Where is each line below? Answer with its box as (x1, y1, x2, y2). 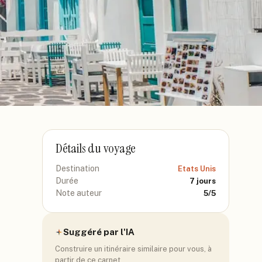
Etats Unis (178, 164, 216, 173)
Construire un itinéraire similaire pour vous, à (55, 244, 212, 253)
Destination (56, 164, 99, 173)
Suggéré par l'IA (63, 227, 135, 237)
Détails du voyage (56, 140, 136, 157)
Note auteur (56, 188, 102, 198)
